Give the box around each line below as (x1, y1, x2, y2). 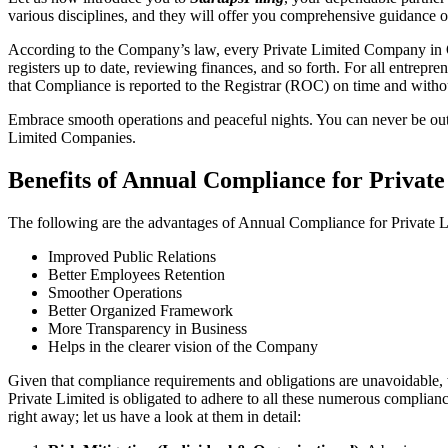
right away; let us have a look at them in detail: (8, 407, 301, 425)
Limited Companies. (8, 129, 136, 147)
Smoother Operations (48, 283, 182, 301)
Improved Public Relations (48, 247, 216, 265)
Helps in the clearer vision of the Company (48, 337, 318, 355)
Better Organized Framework (48, 301, 233, 319)
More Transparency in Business (48, 319, 247, 337)
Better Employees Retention (48, 265, 225, 283)
